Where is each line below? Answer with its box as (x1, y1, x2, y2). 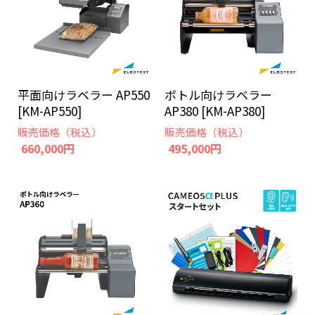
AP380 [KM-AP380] (165, 102, 265, 120)
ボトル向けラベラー (165, 86, 272, 103)
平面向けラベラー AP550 (18, 86, 150, 103)
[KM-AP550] (18, 102, 82, 120)
